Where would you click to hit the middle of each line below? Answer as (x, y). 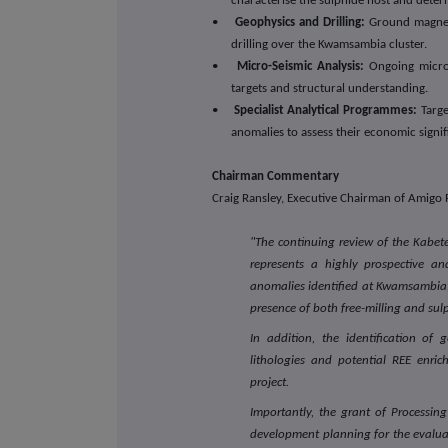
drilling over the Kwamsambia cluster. (329, 44)
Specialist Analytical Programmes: (325, 110)
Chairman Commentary (276, 176)
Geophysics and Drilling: (299, 22)
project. (270, 382)
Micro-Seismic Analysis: (301, 66)
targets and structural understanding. (330, 88)
